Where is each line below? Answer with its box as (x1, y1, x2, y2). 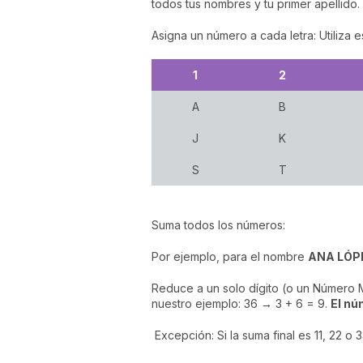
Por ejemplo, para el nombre (152, 249, 308, 263)
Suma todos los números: (152, 217, 288, 232)
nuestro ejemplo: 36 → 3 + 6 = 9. (152, 296, 331, 310)
